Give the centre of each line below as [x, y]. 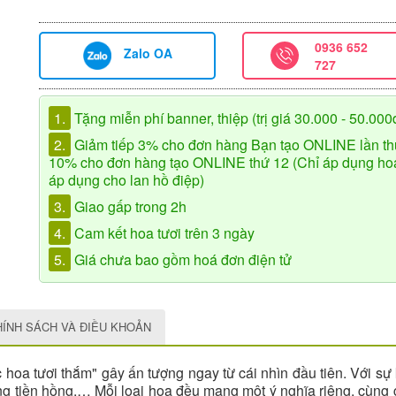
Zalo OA [148, 53]
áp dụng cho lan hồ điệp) [126, 180]
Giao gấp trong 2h [129, 206]
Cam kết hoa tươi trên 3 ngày [163, 233]
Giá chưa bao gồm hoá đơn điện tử [181, 259]
